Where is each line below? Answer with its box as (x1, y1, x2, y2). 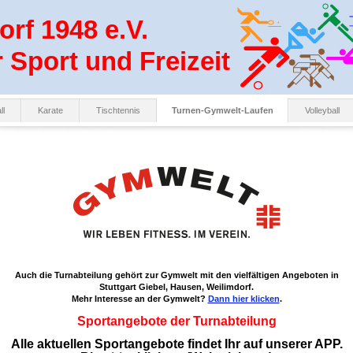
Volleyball (305, 106, 340, 115)
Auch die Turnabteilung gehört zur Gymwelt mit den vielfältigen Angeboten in (14, 270, 339, 280)
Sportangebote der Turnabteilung (76, 314, 277, 328)
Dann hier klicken (207, 294, 280, 303)
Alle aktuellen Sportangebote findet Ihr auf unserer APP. (10, 337, 343, 351)
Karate (38, 106, 63, 115)
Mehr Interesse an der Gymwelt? (71, 294, 208, 303)
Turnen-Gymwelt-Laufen (172, 106, 273, 115)
